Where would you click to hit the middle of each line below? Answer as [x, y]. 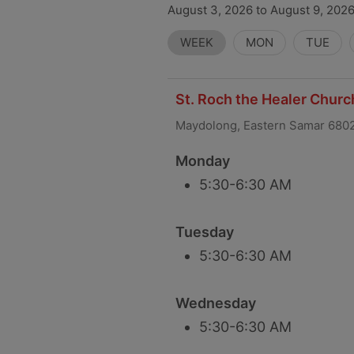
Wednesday [216, 303]
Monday [203, 161]
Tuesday [205, 232]
